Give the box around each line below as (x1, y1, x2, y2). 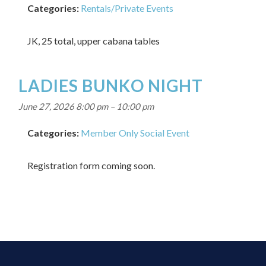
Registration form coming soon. (27, 160, 156, 171)
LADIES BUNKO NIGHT (18, 75, 204, 96)
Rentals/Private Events (81, 2, 174, 14)
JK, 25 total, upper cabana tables (27, 35, 160, 46)
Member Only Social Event (81, 127, 190, 138)
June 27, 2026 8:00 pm (18, 101, 109, 112)
